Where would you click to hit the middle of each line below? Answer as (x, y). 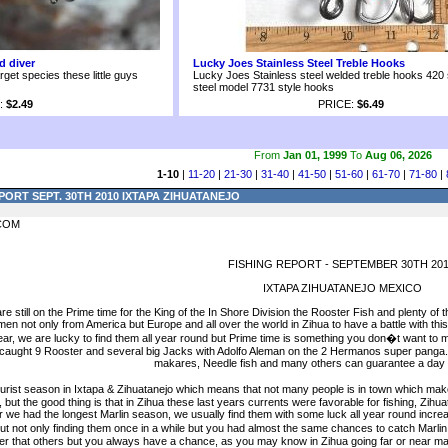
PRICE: (337, 104)
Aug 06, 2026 (398, 155)
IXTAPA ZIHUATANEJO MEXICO (342, 288)
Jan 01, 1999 (314, 155)
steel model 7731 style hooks (263, 87)
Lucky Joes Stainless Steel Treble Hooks (299, 63)
